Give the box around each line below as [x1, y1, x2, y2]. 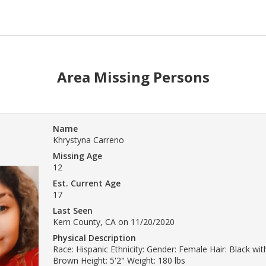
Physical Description [53, 232, 136, 243]
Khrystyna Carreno [53, 134, 124, 145]
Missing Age [53, 150, 102, 161]
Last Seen [53, 204, 93, 216]
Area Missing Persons [56, 66, 210, 87]
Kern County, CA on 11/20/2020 [53, 216, 175, 227]
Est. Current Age [53, 177, 121, 189]
